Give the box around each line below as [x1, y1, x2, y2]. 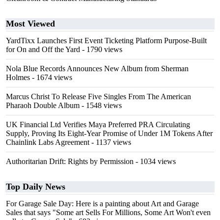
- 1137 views [89, 138, 131, 146]
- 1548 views [80, 101, 122, 110]
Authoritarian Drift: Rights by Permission [6, 157, 134, 165]
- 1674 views [30, 73, 72, 82]
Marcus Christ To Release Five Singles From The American [6, 92, 191, 101]
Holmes [6, 73, 30, 82]
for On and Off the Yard [6, 45, 80, 54]
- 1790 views [80, 45, 122, 54]
